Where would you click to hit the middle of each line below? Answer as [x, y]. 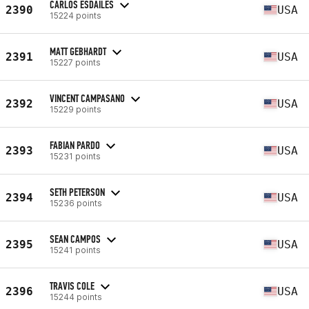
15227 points [75, 62]
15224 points [76, 15]
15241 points [75, 250]
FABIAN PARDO [75, 145]
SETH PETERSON [77, 192]
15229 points [76, 109]
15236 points [76, 203]
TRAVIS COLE [72, 286]
